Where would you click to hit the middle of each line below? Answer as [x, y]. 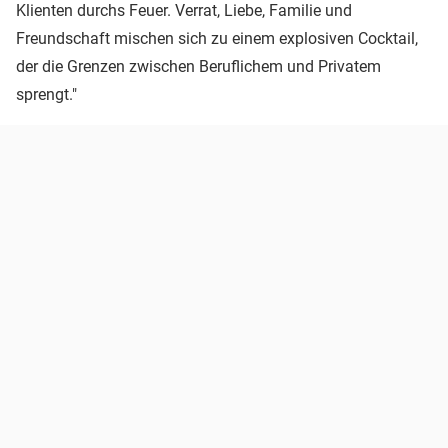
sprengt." [46, 95]
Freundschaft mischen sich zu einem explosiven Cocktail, [217, 39]
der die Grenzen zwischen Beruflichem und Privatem [198, 67]
